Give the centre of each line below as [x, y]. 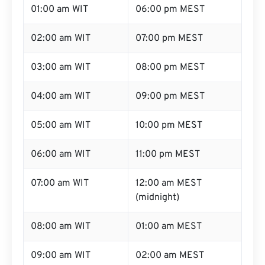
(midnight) [157, 198]
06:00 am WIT [61, 154]
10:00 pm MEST [169, 125]
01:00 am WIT [59, 9]
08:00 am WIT [61, 227]
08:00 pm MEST [170, 67]
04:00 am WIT [61, 96]
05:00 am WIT [61, 125]
